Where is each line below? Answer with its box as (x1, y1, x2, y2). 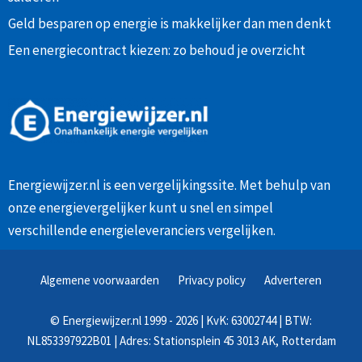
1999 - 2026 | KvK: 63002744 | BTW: (141, 313, 312, 329)
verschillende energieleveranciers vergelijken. (8, 221, 276, 240)
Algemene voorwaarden (40, 272, 159, 288)
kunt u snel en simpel (146, 199, 273, 217)
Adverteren (264, 272, 322, 288)
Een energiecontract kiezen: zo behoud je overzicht (8, 40, 305, 59)
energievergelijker (39, 199, 146, 217)
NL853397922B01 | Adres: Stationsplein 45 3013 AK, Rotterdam (26, 333, 336, 349)
